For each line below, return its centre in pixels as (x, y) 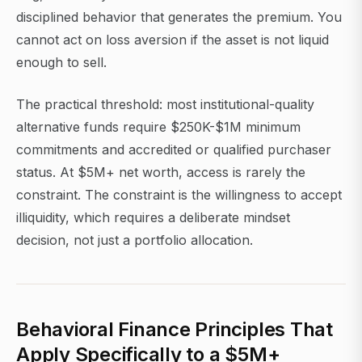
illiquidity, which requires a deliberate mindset (153, 218)
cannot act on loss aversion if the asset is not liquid (173, 40)
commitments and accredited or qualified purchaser (174, 150)
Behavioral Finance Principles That (175, 330)
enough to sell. (61, 63)
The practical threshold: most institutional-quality (165, 105)
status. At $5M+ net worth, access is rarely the (161, 173)
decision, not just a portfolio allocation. (135, 240)
